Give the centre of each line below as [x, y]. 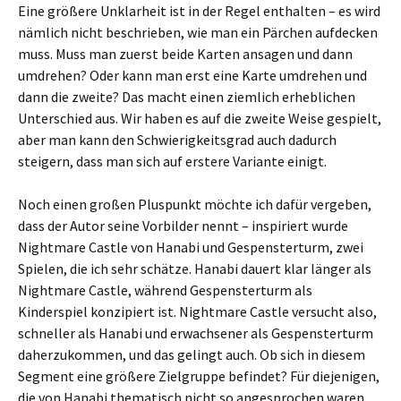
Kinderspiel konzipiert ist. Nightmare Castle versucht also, [197, 311]
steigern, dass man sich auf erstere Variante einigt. [172, 161]
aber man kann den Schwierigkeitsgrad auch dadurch [177, 140]
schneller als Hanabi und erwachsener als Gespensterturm [196, 333]
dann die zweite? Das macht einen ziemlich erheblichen [187, 97]
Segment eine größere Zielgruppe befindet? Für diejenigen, [199, 376]
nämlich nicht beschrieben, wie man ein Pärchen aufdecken [198, 32]
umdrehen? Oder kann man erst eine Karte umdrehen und [192, 75]
